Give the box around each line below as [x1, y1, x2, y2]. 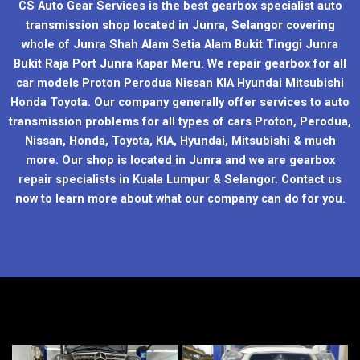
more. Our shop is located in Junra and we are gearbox [25, 153, 335, 168]
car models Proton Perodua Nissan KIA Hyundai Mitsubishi [16, 76, 344, 91]
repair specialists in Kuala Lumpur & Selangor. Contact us [18, 172, 342, 187]
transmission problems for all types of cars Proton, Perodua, [9, 114, 351, 129]
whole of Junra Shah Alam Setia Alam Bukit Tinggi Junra [22, 37, 338, 52]
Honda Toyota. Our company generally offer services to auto [10, 95, 350, 110]
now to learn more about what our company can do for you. [14, 191, 346, 207]
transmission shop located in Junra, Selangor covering [25, 18, 335, 33]
